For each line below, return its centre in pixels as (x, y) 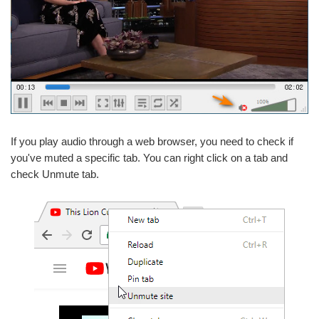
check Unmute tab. (55, 174)
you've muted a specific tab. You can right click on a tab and (149, 157)
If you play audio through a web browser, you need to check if (152, 141)
